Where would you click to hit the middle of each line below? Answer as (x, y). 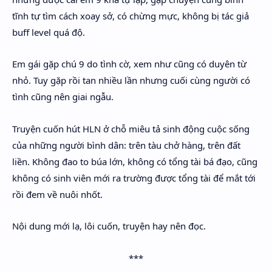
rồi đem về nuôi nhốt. (57, 194)
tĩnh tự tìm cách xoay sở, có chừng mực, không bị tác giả (131, 15)
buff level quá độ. (49, 32)
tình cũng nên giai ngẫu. (63, 97)
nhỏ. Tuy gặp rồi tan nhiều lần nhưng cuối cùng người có (131, 80)
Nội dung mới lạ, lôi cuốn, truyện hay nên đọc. (109, 226)
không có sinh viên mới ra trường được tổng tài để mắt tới (134, 178)
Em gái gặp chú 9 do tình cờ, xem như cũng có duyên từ (129, 64)
